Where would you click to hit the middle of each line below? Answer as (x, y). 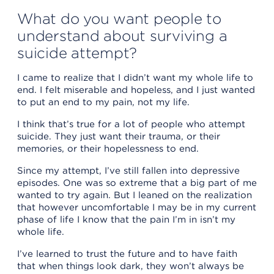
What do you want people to (119, 18)
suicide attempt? (77, 53)
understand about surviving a (122, 35)
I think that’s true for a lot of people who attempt (131, 124)
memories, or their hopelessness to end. (108, 148)
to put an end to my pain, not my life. (103, 102)
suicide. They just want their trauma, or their (119, 136)
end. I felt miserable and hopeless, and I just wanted (136, 90)
